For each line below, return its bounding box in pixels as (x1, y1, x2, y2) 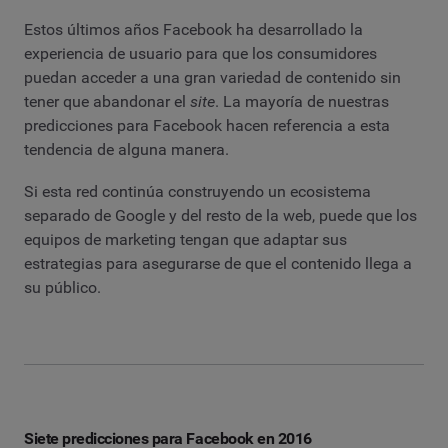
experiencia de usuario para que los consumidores (24, 44, 377, 64)
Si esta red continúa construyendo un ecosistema (24, 181, 371, 201)
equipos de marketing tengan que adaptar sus (24, 229, 347, 249)
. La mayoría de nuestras (215, 92, 389, 112)
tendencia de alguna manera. (24, 140, 229, 160)
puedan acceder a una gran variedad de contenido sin (24, 68, 401, 88)
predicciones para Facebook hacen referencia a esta (24, 116, 390, 136)
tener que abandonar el (24, 92, 190, 112)
